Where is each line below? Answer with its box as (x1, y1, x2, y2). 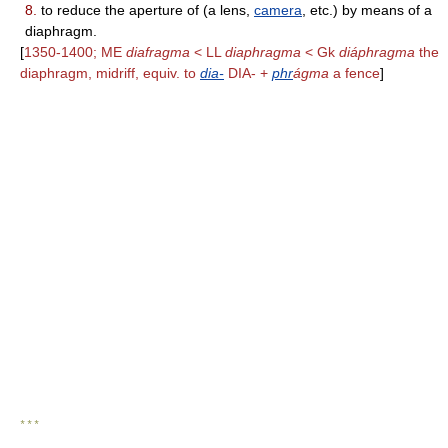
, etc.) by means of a (302, 2, 432, 18)
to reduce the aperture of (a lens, (37, 2, 254, 18)
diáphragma (339, 44, 415, 60)
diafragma (126, 44, 190, 60)
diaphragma (225, 44, 301, 60)
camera (254, 2, 302, 18)
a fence (329, 65, 380, 81)
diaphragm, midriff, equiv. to (20, 65, 200, 81)
